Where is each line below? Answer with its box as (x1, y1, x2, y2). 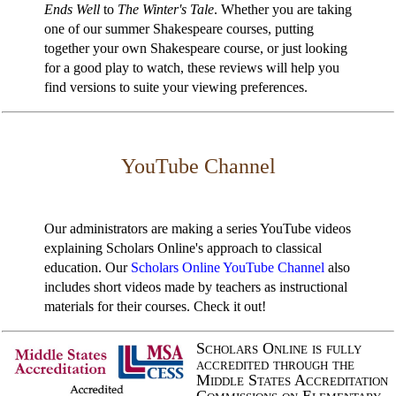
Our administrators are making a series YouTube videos (44, 220, 351, 236)
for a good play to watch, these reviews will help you (44, 59, 339, 75)
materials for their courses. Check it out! (44, 298, 266, 314)
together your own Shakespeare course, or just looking (44, 40, 347, 56)
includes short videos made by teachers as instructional (44, 278, 347, 294)
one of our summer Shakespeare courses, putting (44, 20, 314, 36)
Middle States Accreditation (196, 370, 388, 389)
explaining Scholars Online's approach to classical (44, 240, 322, 255)
